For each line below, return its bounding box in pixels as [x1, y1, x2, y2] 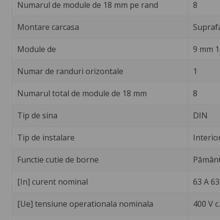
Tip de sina [17, 110, 57, 121]
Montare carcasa [17, 22, 79, 33]
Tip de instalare [17, 132, 75, 143]
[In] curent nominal [17, 176, 88, 188]
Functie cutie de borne [17, 154, 99, 165]
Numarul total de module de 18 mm [17, 88, 147, 99]
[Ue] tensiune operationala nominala [17, 198, 153, 210]
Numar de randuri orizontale [17, 66, 123, 77]
